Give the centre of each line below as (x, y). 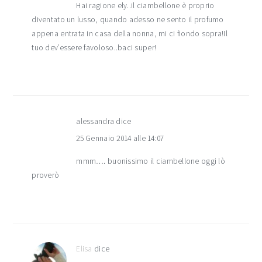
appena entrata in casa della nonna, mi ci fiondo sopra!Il (130, 34)
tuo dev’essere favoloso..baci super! (94, 48)
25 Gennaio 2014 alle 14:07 (120, 139)
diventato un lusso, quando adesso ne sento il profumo (128, 20)
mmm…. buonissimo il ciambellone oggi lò (151, 161)
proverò (46, 175)
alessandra (95, 122)
